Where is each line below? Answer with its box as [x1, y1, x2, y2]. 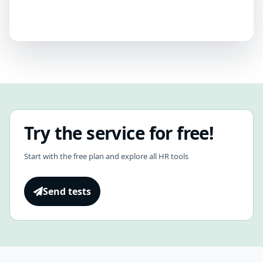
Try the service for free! [24, 120, 214, 145]
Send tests [43, 184, 91, 198]
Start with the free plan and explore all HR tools [24, 150, 188, 161]
